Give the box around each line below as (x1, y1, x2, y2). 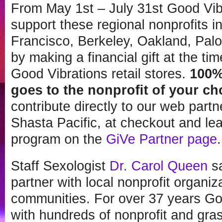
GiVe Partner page (106, 132, 217, 147)
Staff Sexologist (11, 158, 110, 173)
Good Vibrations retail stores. (11, 66, 190, 82)
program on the (11, 132, 106, 147)
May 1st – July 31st (46, 1, 163, 16)
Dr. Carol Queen (110, 158, 208, 173)
